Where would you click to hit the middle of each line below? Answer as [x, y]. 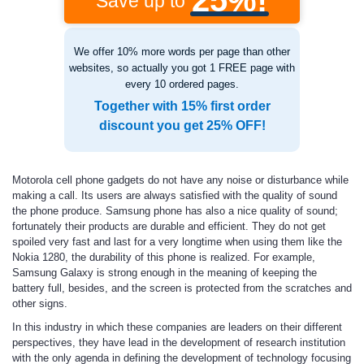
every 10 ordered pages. [182, 84]
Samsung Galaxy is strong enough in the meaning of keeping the [165, 273]
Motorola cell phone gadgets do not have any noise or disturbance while [180, 180]
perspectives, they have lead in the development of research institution [179, 342]
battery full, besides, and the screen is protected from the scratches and [182, 288]
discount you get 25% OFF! [182, 126]
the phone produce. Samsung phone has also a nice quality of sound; [175, 211]
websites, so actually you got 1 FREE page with [182, 68]
